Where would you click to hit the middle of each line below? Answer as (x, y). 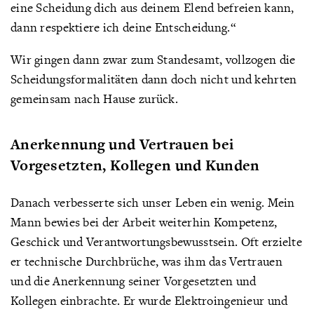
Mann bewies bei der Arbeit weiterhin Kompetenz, (144, 222)
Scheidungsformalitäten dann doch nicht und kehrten (154, 79)
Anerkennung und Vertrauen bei (123, 144)
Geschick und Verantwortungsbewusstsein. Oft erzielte (156, 241)
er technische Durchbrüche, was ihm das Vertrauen (146, 261)
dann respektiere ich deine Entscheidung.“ (123, 27)
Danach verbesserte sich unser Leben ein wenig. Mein (153, 202)
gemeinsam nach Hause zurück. (95, 98)
